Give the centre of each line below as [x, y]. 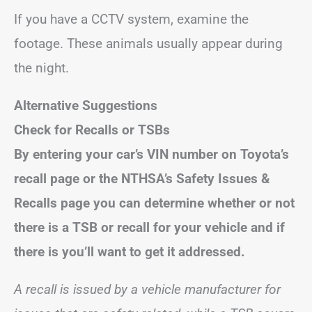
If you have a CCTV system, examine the [131, 19]
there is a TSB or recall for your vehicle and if [149, 227]
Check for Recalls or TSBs [92, 130]
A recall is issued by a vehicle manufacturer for [147, 289]
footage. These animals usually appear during [148, 43]
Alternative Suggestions [86, 105]
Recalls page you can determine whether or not [154, 203]
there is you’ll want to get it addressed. [130, 251]
